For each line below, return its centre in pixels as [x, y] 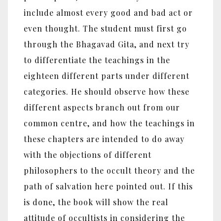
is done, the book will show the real [96, 202]
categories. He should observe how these [107, 92]
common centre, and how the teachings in [109, 123]
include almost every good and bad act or [108, 13]
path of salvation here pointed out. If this [108, 186]
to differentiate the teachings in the [97, 60]
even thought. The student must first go [105, 29]
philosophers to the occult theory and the [109, 171]
